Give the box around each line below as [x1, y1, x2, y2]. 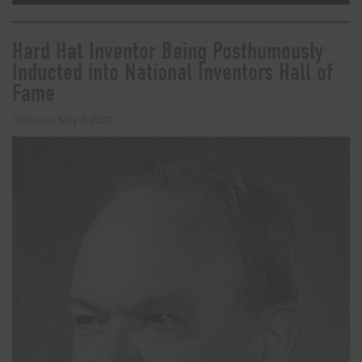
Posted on [12, 112, 59, 126]
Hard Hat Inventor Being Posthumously [12, 36, 323, 65]
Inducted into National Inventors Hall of [12, 57, 333, 86]
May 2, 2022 [59, 112, 113, 126]
